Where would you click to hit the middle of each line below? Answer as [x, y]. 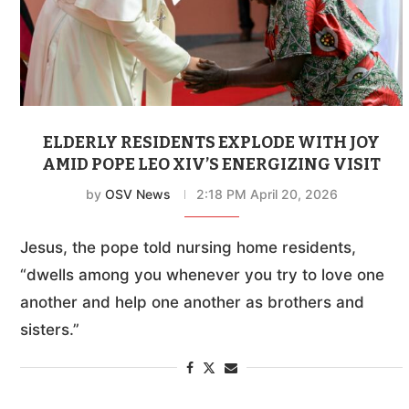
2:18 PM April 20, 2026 [267, 194]
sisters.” [50, 330]
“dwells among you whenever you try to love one [202, 275]
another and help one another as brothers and [192, 303]
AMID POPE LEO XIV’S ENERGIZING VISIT [212, 165]
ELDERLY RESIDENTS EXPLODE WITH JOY [212, 143]
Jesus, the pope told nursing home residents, [188, 248]
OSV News [137, 194]
